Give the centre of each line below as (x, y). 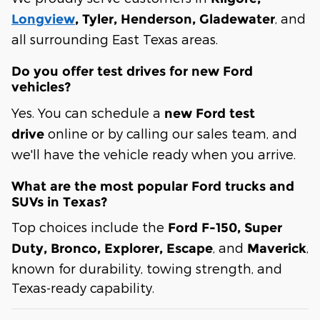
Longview (43, 20)
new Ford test (210, 113)
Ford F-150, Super (225, 228)
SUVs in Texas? (59, 202)
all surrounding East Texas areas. (115, 39)
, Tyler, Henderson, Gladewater (175, 20)
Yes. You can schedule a (88, 112)
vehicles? (41, 87)
